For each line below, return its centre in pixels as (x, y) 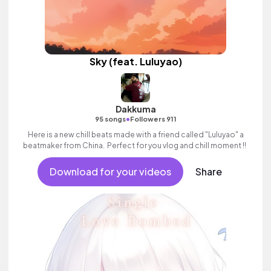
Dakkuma (135, 109)
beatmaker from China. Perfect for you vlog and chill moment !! (135, 145)
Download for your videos (110, 171)
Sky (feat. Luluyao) (135, 61)
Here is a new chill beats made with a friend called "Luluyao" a (135, 135)
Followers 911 (153, 119)
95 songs (110, 119)
